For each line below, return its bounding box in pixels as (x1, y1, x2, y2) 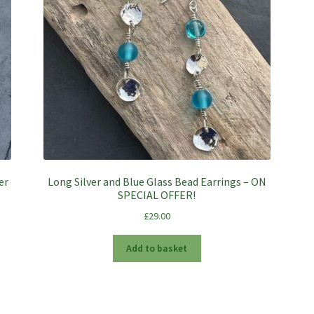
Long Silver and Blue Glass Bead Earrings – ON (47, 175, 266, 189)
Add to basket (126, 242, 188, 255)
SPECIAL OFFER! (118, 188, 196, 203)
